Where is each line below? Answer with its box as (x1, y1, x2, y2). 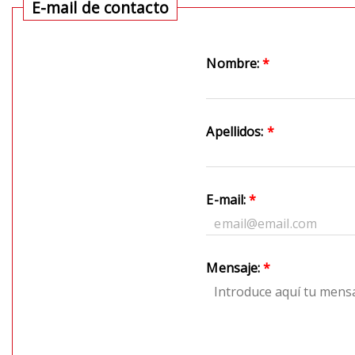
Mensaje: (206, 259, 264, 277)
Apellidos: (206, 123, 267, 141)
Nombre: (206, 55, 263, 73)
